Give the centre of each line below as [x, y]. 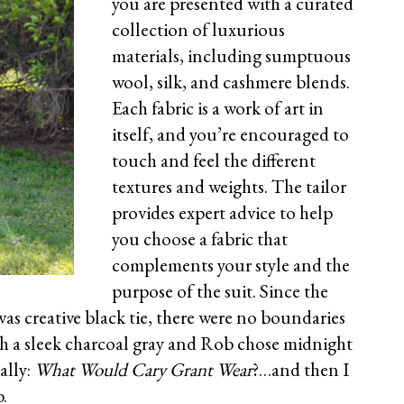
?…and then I [301, 370]
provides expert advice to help [222, 213]
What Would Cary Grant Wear [143, 370]
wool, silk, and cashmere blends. [231, 82]
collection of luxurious [198, 30]
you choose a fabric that [200, 239]
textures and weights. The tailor [229, 187]
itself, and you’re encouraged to [230, 134]
